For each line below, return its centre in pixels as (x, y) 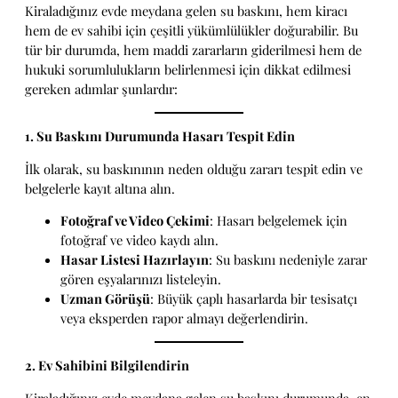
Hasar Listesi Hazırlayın (135, 260)
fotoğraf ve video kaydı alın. (139, 240)
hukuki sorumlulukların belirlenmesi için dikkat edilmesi (188, 70)
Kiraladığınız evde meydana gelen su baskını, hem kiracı (186, 11)
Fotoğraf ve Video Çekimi (135, 221)
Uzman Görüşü (105, 299)
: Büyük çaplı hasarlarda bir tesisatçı (254, 299)
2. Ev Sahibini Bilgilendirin (107, 366)
